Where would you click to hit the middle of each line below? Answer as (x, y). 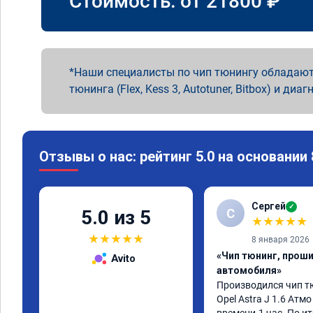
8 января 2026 (281, 240)
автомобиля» (249, 270)
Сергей (269, 206)
